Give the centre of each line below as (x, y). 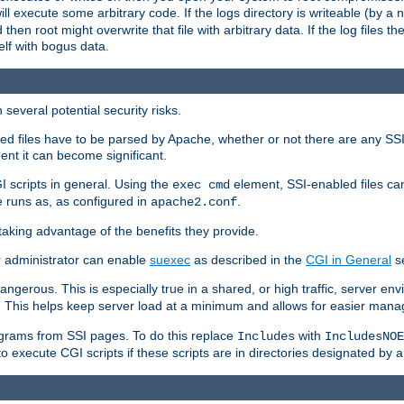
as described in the (248, 259)
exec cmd (201, 184)
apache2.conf (194, 202)
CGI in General (349, 259)
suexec (170, 259)
